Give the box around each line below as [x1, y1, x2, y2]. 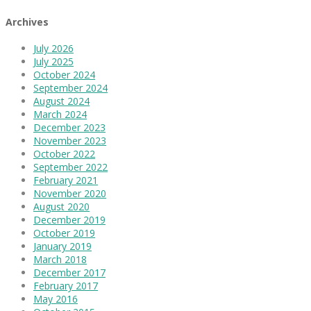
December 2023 [33, 121, 106, 135]
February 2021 [33, 174, 98, 187]
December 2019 [33, 213, 106, 227]
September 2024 [33, 81, 108, 95]
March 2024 [33, 108, 87, 121]
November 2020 [33, 187, 106, 201]
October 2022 [33, 147, 95, 161]
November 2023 [33, 134, 106, 148]
